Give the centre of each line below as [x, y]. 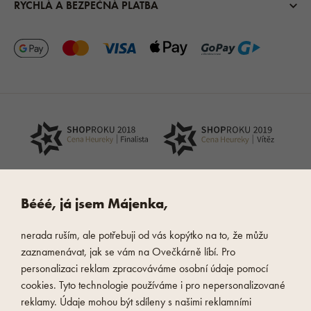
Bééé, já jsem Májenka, [94, 203]
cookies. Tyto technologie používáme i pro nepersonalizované [153, 285]
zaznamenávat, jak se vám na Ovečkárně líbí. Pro [128, 252]
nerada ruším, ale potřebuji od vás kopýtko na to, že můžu [144, 235]
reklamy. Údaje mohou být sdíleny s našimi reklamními [136, 302]
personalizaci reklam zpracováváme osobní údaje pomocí [144, 268]
